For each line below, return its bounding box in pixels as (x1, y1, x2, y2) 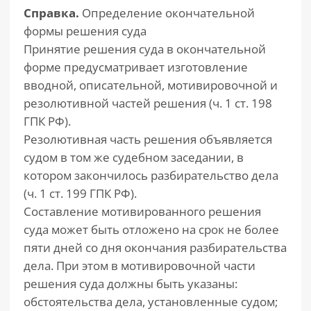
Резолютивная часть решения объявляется (24, 131, 272, 147)
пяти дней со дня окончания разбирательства (24, 239, 287, 255)
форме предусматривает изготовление (24, 59, 248, 75)
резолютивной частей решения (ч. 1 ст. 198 (24, 95, 272, 111)
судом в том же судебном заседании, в (24, 149, 244, 165)
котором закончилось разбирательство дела (24, 167, 278, 183)
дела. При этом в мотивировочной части (24, 258, 255, 274)
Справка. (24, 5, 79, 21)
